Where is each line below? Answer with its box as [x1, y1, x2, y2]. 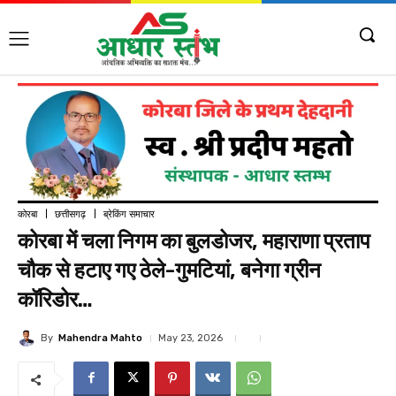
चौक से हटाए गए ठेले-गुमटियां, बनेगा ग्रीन [18, 258, 321, 284]
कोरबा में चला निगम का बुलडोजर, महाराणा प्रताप [18, 229, 370, 255]
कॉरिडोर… [18, 287, 93, 313]
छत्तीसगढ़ [55, 208, 86, 220]
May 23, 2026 [158, 332, 223, 345]
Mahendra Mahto [58, 331, 142, 344]
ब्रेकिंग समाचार [103, 208, 155, 220]
